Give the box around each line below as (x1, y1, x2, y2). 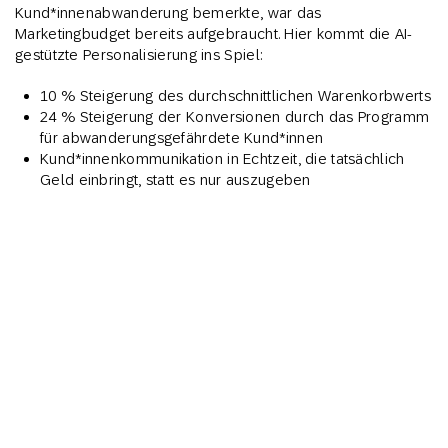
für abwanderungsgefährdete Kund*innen (40, 128, 324, 146)
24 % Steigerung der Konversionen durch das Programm (40, 107, 430, 125)
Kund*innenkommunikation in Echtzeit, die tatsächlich (40, 149, 405, 167)
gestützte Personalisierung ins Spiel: (15, 45, 264, 63)
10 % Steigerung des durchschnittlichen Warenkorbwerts (40, 86, 431, 104)
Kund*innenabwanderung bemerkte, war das (15, 3, 322, 21)
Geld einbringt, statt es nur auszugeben (40, 170, 311, 188)
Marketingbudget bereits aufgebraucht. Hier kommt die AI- (15, 24, 413, 42)
